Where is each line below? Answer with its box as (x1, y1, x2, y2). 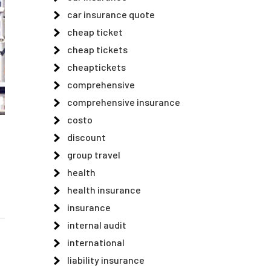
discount (67, 131, 106, 143)
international (67, 237, 125, 248)
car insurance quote (67, 8, 155, 20)
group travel (67, 149, 120, 160)
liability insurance (67, 254, 145, 266)
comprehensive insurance (67, 96, 180, 108)
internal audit (67, 219, 126, 230)
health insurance (67, 184, 141, 195)
